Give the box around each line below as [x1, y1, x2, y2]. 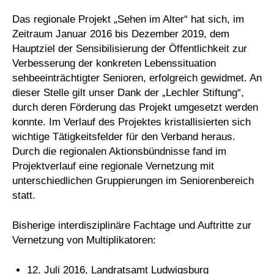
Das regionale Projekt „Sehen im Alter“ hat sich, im [12, 13, 244, 26]
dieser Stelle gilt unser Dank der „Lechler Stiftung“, [12, 87, 244, 99]
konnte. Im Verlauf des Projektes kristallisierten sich [12, 116, 251, 128]
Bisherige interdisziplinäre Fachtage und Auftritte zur [12, 220, 251, 232]
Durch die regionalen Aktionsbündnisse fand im [12, 146, 226, 158]
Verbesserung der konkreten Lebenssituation [12, 57, 216, 70]
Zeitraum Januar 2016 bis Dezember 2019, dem [12, 28, 229, 40]
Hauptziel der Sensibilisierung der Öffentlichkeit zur [12, 43, 247, 55]
